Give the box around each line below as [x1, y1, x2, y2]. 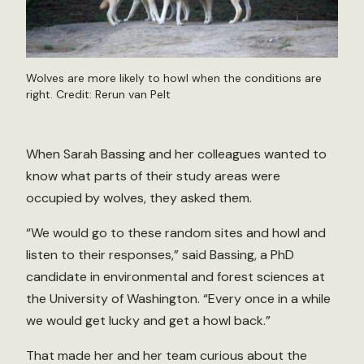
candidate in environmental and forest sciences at [26, 268, 325, 286]
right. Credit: [26, 87, 95, 102]
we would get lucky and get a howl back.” [26, 312, 271, 330]
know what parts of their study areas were [26, 167, 280, 185]
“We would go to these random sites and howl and [26, 224, 326, 242]
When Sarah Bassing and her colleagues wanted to [26, 145, 327, 163]
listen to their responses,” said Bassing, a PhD [26, 246, 294, 264]
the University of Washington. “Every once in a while [26, 290, 331, 308]
